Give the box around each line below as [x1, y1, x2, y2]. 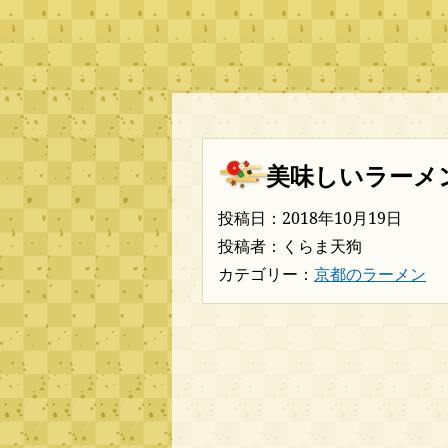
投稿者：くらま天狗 [218, 235, 362, 257]
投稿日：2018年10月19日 [218, 207, 402, 229]
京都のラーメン [314, 263, 426, 285]
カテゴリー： [218, 263, 314, 285]
